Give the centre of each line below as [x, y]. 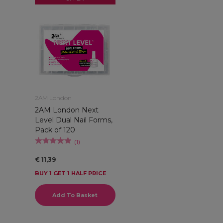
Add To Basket [75, 195]
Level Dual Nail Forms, [73, 120]
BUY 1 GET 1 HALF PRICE [70, 173]
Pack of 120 [55, 130]
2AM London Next [66, 110]
